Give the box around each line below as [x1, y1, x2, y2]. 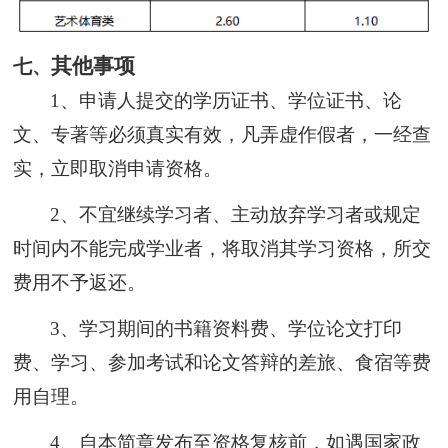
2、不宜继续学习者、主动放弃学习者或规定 [50, 203, 422, 225]
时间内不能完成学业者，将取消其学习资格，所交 [13, 237, 432, 259]
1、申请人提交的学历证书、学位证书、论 [50, 89, 403, 111]
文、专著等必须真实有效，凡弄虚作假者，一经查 [13, 123, 432, 145]
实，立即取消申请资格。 [13, 157, 223, 179]
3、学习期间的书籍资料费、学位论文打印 [50, 317, 403, 339]
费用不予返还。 [13, 271, 147, 293]
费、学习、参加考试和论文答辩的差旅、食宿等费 [13, 351, 432, 373]
